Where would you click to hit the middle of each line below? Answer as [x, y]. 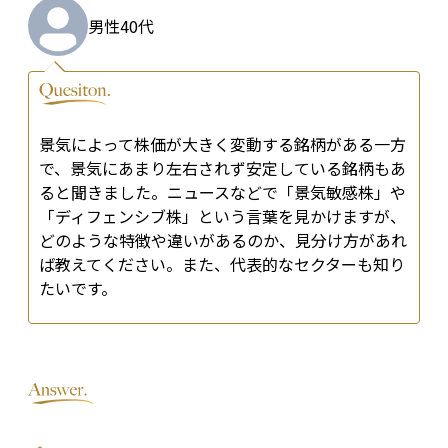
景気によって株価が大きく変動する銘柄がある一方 [222, 144]
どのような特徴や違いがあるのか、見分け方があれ [223, 240]
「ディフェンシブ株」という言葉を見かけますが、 [222, 216]
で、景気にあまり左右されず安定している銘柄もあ [222, 168]
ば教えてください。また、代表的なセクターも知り [222, 264]
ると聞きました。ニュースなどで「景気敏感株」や [222, 192]
